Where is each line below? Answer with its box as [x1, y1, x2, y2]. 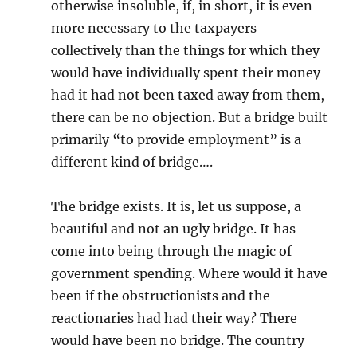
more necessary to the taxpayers [51, 20, 257, 36]
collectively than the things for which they [51, 42, 320, 58]
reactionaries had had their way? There [51, 310, 298, 326]
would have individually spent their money [51, 65, 321, 80]
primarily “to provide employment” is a [51, 131, 302, 147]
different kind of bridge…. [51, 154, 214, 170]
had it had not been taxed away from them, [51, 87, 325, 103]
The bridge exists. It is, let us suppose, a [51, 198, 302, 214]
